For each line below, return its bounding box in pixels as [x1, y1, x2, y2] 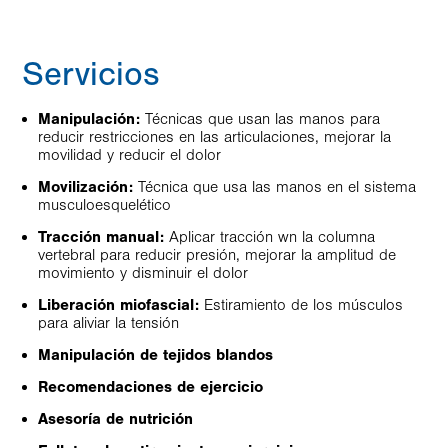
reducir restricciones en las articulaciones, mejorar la [38, 128, 391, 146]
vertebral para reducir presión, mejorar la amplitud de [38, 246, 396, 264]
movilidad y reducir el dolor [38, 146, 221, 164]
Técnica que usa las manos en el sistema [133, 178, 416, 196]
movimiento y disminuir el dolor [38, 264, 248, 282]
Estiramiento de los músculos [199, 296, 403, 314]
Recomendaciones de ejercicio [38, 378, 263, 396]
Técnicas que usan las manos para [140, 110, 380, 128]
